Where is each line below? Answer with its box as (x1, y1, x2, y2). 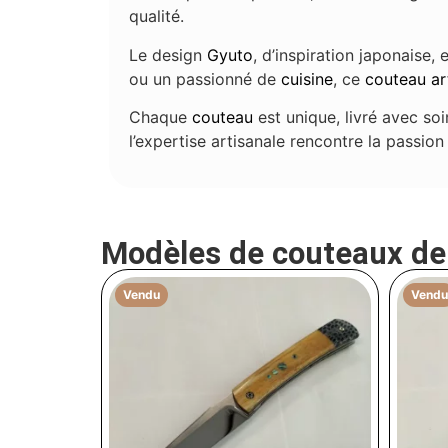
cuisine (281, 68, 334, 89)
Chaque (129, 107, 193, 128)
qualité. (129, 6, 185, 27)
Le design (129, 44, 208, 65)
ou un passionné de (129, 68, 282, 89)
